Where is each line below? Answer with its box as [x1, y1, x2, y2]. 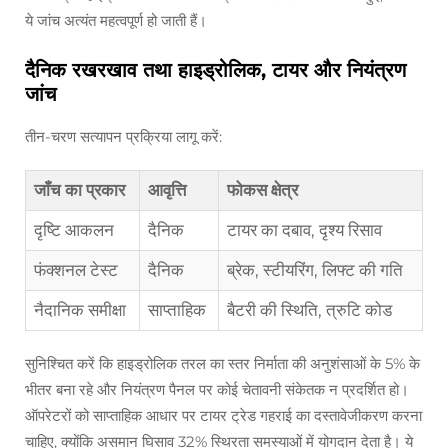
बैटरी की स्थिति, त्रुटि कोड [227, 300, 392, 321]
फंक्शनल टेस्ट [34, 260, 118, 281]
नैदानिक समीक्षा [34, 300, 126, 321]
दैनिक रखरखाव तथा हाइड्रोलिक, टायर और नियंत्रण [25, 58, 406, 83]
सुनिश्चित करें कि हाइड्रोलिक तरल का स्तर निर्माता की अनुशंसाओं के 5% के [25, 354, 420, 374]
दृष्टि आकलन [34, 220, 114, 241]
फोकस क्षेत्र [227, 180, 298, 201]
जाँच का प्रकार [34, 180, 125, 201]
